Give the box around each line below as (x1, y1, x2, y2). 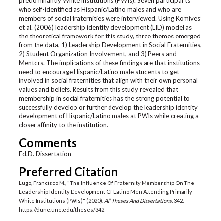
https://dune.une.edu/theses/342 (18, 206, 104, 213)
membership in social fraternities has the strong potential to (18, 94, 190, 102)
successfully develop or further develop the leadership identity (18, 103, 198, 111)
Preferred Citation (18, 164, 118, 179)
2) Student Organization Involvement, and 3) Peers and (18, 49, 177, 58)
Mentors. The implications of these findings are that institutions (18, 58, 200, 67)
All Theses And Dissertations (104, 197, 172, 204)
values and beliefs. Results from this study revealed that (18, 85, 178, 93)
